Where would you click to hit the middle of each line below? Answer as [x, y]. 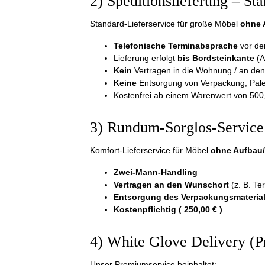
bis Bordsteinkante [216, 58]
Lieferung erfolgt [146, 58]
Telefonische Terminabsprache [176, 46]
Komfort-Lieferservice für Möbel [150, 150]
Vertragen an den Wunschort [171, 185]
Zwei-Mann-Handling [156, 172]
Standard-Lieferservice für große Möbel [165, 24]
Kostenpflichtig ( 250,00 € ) [168, 209]
